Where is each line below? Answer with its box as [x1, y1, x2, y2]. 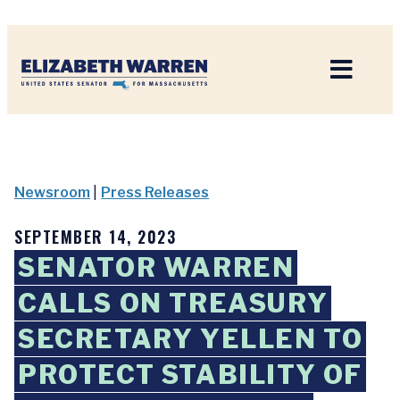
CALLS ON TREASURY [18, 287, 329, 319]
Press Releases [101, 184, 210, 201]
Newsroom [14, 184, 90, 201]
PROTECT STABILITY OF [18, 359, 363, 390]
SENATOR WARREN [18, 252, 295, 283]
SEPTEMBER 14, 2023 [14, 225, 176, 248]
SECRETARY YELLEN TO [18, 323, 363, 354]
